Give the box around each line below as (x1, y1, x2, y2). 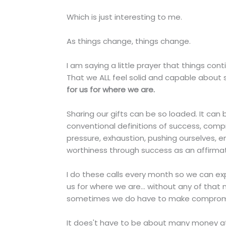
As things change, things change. (67, 36, 191, 47)
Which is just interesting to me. (67, 12, 182, 23)
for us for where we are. (67, 84, 157, 95)
